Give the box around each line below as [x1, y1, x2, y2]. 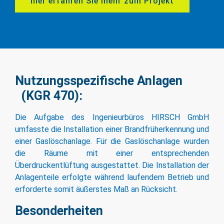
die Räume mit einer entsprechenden [15, 148, 209, 158]
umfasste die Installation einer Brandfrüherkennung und [15, 124, 209, 134]
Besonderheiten [15, 203, 103, 218]
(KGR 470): [15, 88, 82, 103]
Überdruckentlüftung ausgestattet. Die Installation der [15, 160, 209, 170]
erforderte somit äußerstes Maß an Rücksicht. [15, 184, 177, 194]
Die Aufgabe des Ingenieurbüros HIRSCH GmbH [15, 112, 209, 122]
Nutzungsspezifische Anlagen [15, 73, 206, 88]
